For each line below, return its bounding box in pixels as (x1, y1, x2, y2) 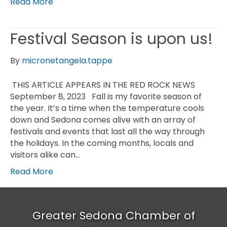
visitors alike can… (10, 149, 80, 161)
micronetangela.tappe (22, 55, 112, 67)
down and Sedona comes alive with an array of (10, 114, 196, 126)
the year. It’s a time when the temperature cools (10, 102, 204, 115)
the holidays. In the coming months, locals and (10, 137, 194, 149)
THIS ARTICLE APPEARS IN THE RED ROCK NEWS (10, 79, 195, 91)
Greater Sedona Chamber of (32, 208, 195, 224)
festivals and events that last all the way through (10, 126, 205, 138)
